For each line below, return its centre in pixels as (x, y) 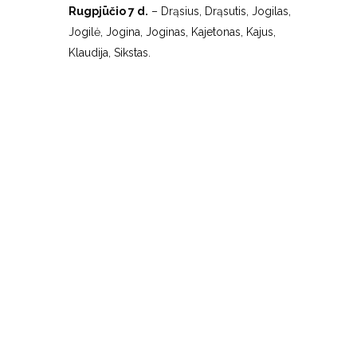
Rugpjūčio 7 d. (108, 11)
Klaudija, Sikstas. (110, 52)
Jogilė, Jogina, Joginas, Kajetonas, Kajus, (172, 31)
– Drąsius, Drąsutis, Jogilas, (220, 11)
